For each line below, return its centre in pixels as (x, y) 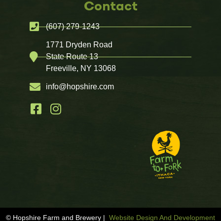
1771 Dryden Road (79, 45)
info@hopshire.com (80, 87)
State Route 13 (72, 56)
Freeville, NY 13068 (81, 68)
